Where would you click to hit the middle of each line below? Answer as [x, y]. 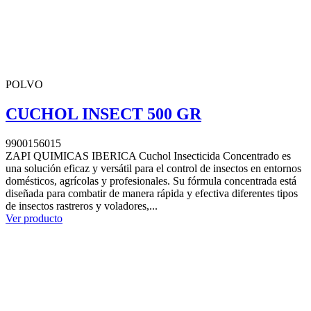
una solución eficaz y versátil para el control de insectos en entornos [153, 169]
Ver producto [34, 219]
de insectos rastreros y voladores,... [82, 206]
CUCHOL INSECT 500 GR [103, 114]
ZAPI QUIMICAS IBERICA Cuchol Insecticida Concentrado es [148, 156]
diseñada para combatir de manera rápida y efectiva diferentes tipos [152, 194]
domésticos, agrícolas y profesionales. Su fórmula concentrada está [151, 181]
